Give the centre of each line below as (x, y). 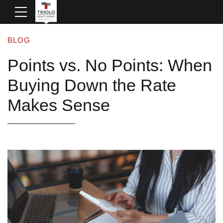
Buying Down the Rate (92, 85)
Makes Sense (59, 105)
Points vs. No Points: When (110, 65)
